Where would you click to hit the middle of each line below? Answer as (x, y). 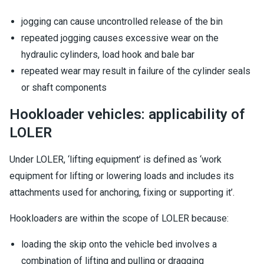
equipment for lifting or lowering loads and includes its (122, 176)
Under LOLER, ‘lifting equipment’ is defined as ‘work (115, 159)
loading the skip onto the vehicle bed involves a (119, 244)
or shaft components (64, 88)
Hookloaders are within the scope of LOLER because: (119, 218)
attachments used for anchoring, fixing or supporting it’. (122, 192)
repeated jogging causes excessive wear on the (120, 38)
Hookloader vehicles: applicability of (127, 114)
